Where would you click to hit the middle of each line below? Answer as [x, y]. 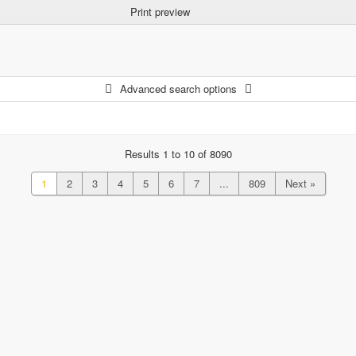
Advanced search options [178, 89]
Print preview [160, 12]
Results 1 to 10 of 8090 [178, 154]
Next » [300, 183]
